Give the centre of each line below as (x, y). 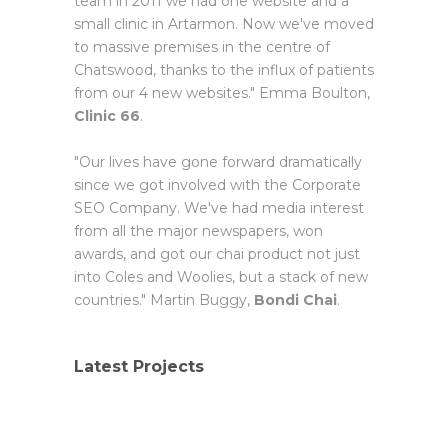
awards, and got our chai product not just (217, 253)
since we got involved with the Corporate (217, 184)
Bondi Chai (295, 299)
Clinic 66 (107, 115)
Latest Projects (139, 366)
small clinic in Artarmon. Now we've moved (224, 23)
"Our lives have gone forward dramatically (218, 161)
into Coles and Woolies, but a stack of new (221, 276)
